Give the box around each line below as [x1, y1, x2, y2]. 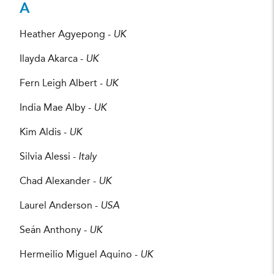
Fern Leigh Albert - [20, 78, 105, 89]
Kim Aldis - [20, 127, 69, 138]
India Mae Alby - [20, 103, 94, 113]
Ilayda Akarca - [20, 54, 86, 64]
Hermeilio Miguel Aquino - [20, 250, 140, 260]
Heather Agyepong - [20, 29, 113, 40]
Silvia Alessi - [20, 152, 78, 162]
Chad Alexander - [20, 176, 98, 187]
